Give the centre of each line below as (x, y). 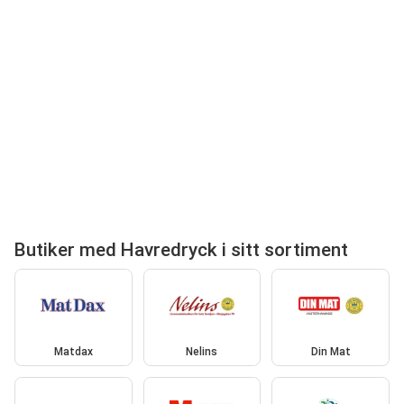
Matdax (73, 351)
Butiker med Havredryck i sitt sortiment (181, 250)
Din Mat (331, 351)
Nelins (202, 351)
